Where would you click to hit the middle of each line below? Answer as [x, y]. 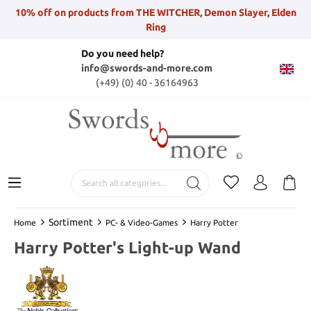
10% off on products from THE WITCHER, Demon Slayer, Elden [155, 12]
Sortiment [71, 222]
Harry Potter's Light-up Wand [127, 247]
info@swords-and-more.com [147, 68]
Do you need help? [123, 53]
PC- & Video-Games [142, 222]
